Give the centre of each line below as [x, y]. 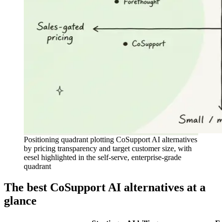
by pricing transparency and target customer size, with [108, 149]
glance [20, 201]
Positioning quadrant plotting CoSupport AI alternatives [111, 140]
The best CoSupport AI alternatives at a [105, 188]
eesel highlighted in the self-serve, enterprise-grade [103, 158]
